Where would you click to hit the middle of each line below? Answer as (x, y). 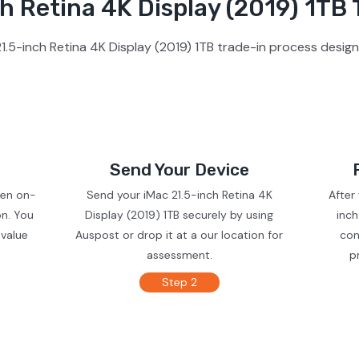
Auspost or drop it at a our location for (179, 234)
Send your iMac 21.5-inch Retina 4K (179, 194)
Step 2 (179, 282)
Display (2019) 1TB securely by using (179, 214)
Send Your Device (179, 169)
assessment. (179, 254)
